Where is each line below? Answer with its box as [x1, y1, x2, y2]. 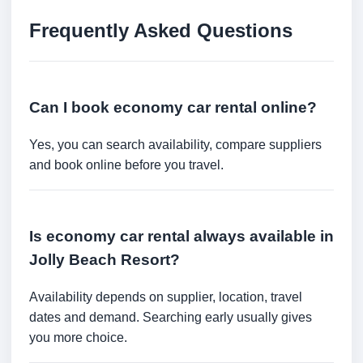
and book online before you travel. [29, 158, 224, 172]
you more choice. [29, 330, 127, 344]
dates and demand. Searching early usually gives [29, 310, 312, 324]
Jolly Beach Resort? [29, 251, 180, 268]
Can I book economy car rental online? [29, 99, 317, 117]
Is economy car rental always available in [29, 228, 334, 245]
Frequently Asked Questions [29, 19, 293, 42]
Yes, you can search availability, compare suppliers [29, 138, 322, 152]
